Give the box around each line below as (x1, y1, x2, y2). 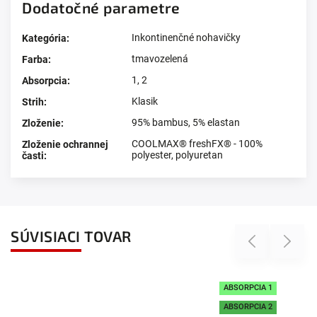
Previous (239, 236, 275, 247)
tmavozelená (132, 53, 188, 65)
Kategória (22, 33, 67, 45)
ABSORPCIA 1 (119, 283, 168, 293)
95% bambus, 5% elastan (132, 117, 240, 129)
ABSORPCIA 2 (119, 302, 168, 312)
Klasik (132, 96, 158, 108)
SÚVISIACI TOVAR (11, 227, 132, 246)
